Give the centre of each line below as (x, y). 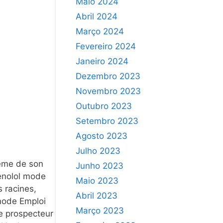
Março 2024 (100, 31)
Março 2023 (100, 210)
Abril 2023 (97, 195)
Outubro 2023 (104, 106)
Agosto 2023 (102, 136)
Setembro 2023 (107, 121)
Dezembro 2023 (108, 76)
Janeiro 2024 (102, 61)
